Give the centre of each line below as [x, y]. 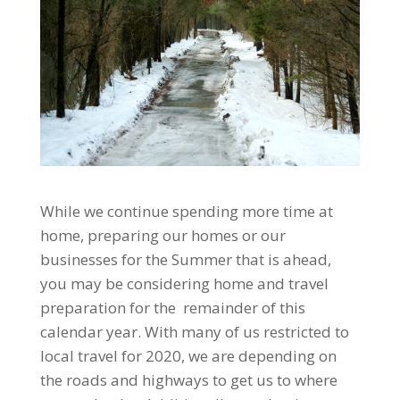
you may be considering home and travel [184, 283]
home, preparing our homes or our [162, 235]
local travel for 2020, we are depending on [188, 355]
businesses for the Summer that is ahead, [185, 259]
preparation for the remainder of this [172, 307]
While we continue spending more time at [186, 211]
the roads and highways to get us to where [188, 379]
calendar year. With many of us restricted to [194, 331]
